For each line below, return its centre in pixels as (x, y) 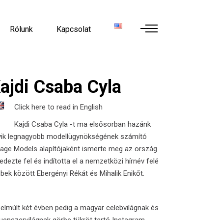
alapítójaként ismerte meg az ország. (98, 149)
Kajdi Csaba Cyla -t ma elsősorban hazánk (83, 124)
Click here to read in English (59, 107)
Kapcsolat (74, 29)
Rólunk (21, 29)
